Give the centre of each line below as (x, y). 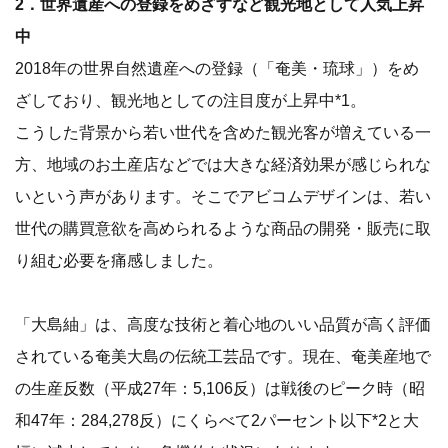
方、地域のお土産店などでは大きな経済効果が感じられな (223, 163)
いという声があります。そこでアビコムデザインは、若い (223, 195)
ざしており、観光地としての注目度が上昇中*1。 (190, 99)
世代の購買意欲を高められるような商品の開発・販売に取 (223, 227)
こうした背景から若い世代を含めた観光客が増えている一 (223, 131)
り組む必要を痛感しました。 (119, 259)
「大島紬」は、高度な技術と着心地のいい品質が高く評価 (223, 323)
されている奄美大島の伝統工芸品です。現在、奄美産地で (223, 355)
